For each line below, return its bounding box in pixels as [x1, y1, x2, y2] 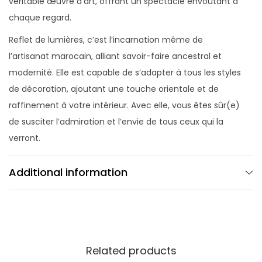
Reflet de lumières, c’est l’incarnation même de [9, 33, 203, 46]
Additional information [9, 164, 127, 180]
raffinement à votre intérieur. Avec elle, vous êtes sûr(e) [9, 99, 240, 111]
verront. [9, 132, 40, 144]
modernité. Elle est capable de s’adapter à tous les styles [9, 66, 241, 78]
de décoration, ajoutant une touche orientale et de [9, 82, 219, 95]
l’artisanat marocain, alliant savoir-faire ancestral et [9, 50, 222, 62]
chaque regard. [9, 11, 71, 23]
